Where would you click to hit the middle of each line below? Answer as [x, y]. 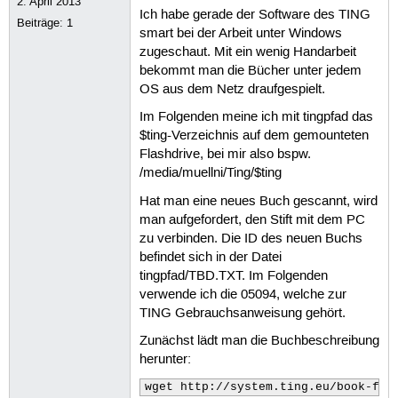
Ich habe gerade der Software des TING [255, 16]
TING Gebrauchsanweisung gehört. [242, 313]
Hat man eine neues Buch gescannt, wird [258, 201]
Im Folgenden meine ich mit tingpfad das [256, 118]
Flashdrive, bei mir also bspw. [225, 155]
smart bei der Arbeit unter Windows [240, 34]
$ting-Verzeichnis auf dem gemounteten [254, 136]
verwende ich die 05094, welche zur [243, 295]
